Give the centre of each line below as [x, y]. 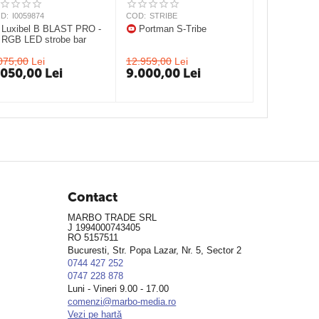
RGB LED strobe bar [44, 40]
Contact [93, 197]
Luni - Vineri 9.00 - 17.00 [119, 289]
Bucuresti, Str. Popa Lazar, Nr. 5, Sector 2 [155, 250]
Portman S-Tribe [173, 29]
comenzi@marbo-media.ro [122, 302]
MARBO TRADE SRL [113, 218]
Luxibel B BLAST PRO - [52, 29]
